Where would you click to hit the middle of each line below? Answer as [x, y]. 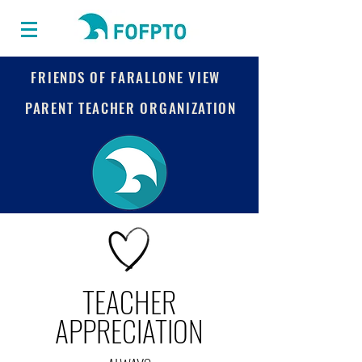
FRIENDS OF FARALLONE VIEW [126, 77]
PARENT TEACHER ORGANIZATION [131, 108]
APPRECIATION [129, 330]
